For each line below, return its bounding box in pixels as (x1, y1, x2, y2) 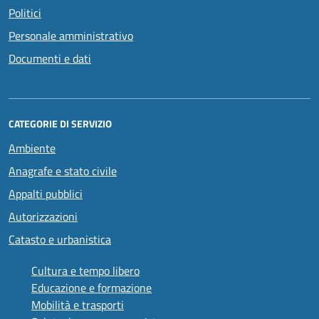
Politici (9, 4, 41, 21)
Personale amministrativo (9, 26, 133, 44)
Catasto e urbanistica (9, 230, 111, 248)
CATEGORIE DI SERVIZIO (9, 115, 112, 131)
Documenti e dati (9, 49, 91, 67)
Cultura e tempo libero (31, 261, 140, 279)
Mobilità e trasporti (31, 296, 124, 313)
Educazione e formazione (31, 278, 152, 296)
